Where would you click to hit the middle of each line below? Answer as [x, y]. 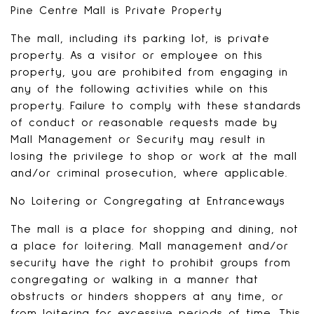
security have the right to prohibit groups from [151, 263]
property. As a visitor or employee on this [137, 55]
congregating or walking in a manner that [135, 280]
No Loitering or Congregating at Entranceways [148, 201]
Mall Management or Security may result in [138, 139]
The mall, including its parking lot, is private [141, 39]
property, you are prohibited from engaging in [150, 72]
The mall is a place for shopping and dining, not [155, 229]
